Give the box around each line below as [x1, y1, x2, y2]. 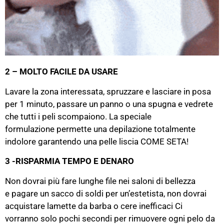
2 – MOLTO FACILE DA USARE [5, 66, 118, 77]
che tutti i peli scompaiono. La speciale [5, 111, 151, 121]
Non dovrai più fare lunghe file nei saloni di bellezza [5, 175, 195, 186]
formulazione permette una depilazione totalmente [5, 123, 195, 134]
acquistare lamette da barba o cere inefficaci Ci [5, 200, 182, 211]
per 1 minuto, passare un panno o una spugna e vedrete [5, 98, 213, 109]
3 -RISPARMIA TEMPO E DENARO [5, 156, 134, 166]
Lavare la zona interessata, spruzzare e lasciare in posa [5, 86, 211, 96]
